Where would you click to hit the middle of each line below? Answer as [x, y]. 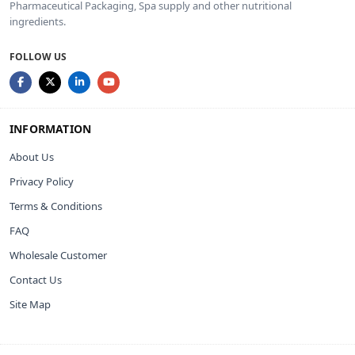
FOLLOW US [38, 56]
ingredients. [38, 21]
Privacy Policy [42, 181]
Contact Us [36, 279]
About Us [32, 157]
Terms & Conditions [56, 206]
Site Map [30, 304]
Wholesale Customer [58, 255]
